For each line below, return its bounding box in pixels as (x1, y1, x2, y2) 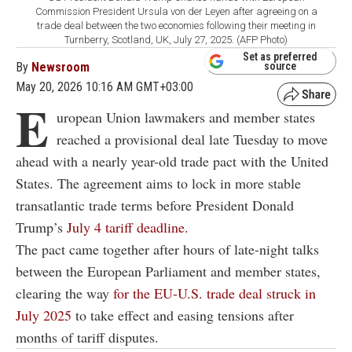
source (264, 59, 296, 72)
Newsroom (31, 59, 90, 75)
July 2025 (16, 305, 71, 324)
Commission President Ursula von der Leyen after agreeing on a (35, 5, 317, 17)
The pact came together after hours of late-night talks (16, 239, 319, 258)
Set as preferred (243, 49, 317, 63)
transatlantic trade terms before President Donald (16, 195, 294, 214)
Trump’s (16, 217, 67, 236)
